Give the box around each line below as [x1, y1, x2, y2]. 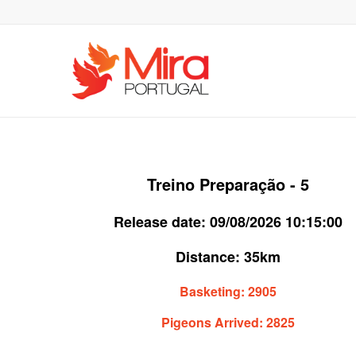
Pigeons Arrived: [161, 313, 267, 332]
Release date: [114, 211, 211, 232]
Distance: [176, 246, 245, 268]
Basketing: [180, 281, 249, 300]
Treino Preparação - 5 [147, 172, 310, 195]
